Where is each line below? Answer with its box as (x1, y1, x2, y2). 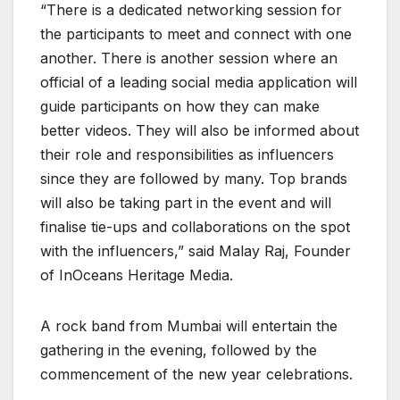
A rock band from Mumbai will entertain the (40, 316, 337, 335)
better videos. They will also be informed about (40, 121, 359, 139)
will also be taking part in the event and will (40, 193, 331, 212)
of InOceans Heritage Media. (40, 265, 233, 284)
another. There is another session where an (40, 48, 337, 67)
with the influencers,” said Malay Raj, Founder (40, 241, 351, 260)
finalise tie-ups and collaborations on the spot (40, 217, 350, 236)
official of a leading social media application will (40, 72, 357, 91)
